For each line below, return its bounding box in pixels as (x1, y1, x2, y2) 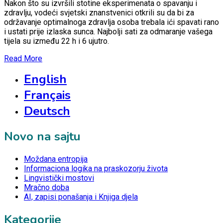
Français (24, 87, 71, 103)
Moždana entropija (24, 154, 88, 164)
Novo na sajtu (4, 128, 81, 145)
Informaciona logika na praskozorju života (24, 164, 168, 174)
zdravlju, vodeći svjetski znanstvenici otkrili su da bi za (4, 7, 194, 17)
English (24, 71, 67, 87)
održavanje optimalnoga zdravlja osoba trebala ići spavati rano (4, 17, 219, 27)
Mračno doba (24, 183, 69, 193)
